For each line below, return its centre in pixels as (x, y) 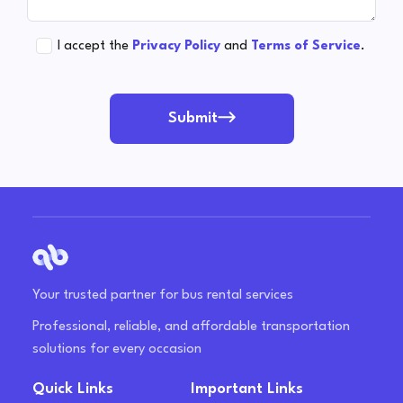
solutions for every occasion (117, 350)
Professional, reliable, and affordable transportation (191, 327)
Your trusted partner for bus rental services (163, 296)
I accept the (93, 47)
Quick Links (73, 390)
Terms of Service (306, 47)
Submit (193, 119)
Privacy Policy (176, 47)
